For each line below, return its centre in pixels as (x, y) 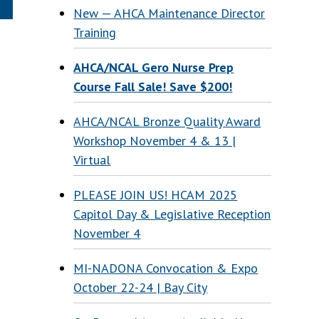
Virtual (92, 160)
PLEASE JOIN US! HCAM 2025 (156, 195)
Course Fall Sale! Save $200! (153, 87)
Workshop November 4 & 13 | (155, 141)
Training (95, 32)
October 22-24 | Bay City (141, 287)
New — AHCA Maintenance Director (169, 13)
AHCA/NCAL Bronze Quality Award (167, 121)
